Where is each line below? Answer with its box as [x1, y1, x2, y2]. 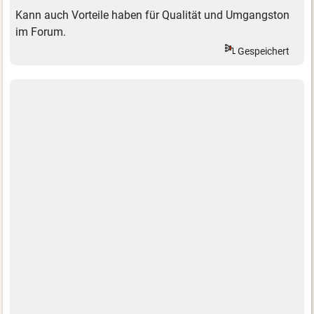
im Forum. [15, 25, 67, 39]
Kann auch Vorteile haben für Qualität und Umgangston [15, 8, 290, 22]
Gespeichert [235, 45, 290, 57]
